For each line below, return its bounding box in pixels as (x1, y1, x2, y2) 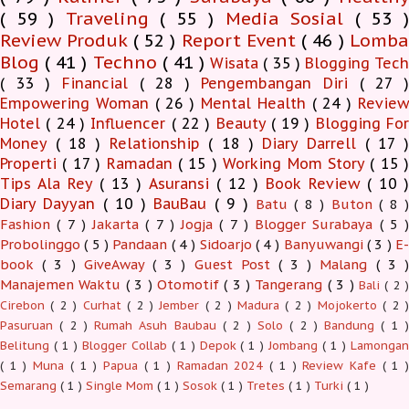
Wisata (210, 53, 264, 72)
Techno (92, 49, 163, 73)
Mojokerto (317, 297, 383, 313)
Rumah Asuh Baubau (94, 317, 224, 333)
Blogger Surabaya (255, 215, 380, 233)
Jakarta (92, 215, 146, 233)
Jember (159, 297, 205, 313)
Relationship (109, 133, 209, 152)
